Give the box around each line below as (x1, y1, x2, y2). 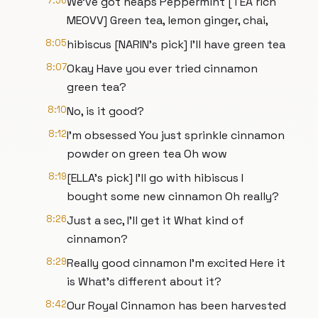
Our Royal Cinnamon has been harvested (67, 298, 286, 313)
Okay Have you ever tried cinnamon (67, 61, 258, 76)
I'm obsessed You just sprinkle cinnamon (67, 128, 285, 143)
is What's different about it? (67, 274, 221, 289)
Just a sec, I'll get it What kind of (67, 213, 244, 228)
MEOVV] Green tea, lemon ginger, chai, (67, 13, 268, 28)
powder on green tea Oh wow (67, 146, 227, 161)
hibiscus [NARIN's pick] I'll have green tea (67, 37, 285, 52)
